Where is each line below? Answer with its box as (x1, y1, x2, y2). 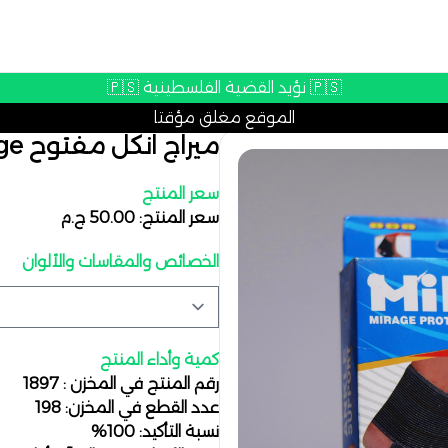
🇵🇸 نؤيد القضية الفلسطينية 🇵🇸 (309, 78, 342, 97)
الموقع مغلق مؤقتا (153, 108, 295, 127)
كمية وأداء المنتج (100, 350, 220, 369)
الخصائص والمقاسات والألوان (22, 252, 220, 271)
